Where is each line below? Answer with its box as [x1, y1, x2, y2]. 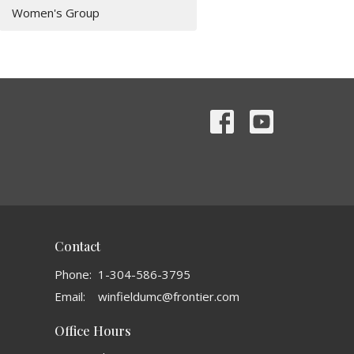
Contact [54, 238, 100, 254]
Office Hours [54, 322, 131, 339]
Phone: [54, 265, 92, 282]
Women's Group [12, 4, 100, 21]
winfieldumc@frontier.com [97, 288, 239, 304]
